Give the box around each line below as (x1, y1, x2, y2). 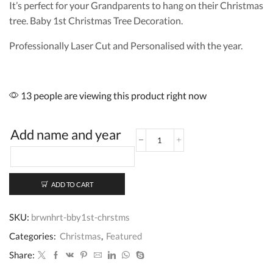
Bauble (158, 194, 183, 205)
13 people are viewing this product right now (19, 90, 207, 102)
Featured (106, 230, 142, 242)
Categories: (9, 230, 58, 242)
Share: (9, 249, 35, 261)
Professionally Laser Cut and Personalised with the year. (9, 40, 243, 52)
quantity (158, 205, 188, 216)
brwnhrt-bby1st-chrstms (31, 211, 130, 223)
